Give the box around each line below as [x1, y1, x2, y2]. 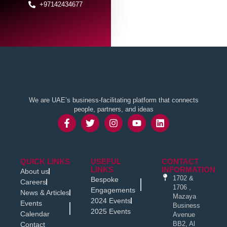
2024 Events [91, 196, 131, 205]
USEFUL [91, 157, 122, 166]
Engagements [91, 185, 136, 194]
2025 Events [91, 207, 131, 215]
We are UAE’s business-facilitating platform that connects [28, 96, 199, 104]
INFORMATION [161, 165, 215, 174]
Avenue [173, 210, 195, 218]
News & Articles [20, 188, 69, 197]
